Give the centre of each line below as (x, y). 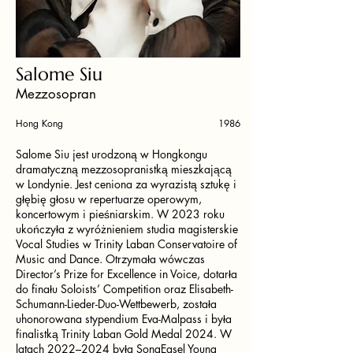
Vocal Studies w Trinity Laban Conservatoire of (126, 244)
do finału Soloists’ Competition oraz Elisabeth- (124, 289)
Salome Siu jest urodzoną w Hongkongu (111, 154)
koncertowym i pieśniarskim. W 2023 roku (120, 214)
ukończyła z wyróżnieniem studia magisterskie (127, 229)
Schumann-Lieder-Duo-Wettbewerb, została (116, 304)
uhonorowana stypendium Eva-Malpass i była (124, 319)
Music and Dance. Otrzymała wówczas (110, 259)
